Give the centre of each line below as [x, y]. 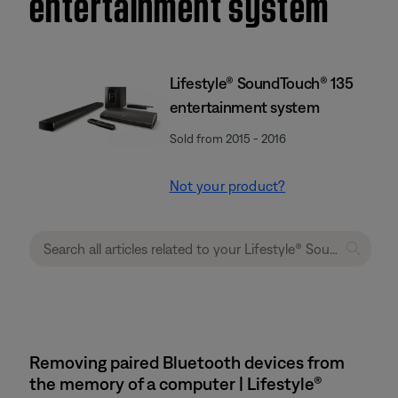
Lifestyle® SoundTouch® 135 [261, 83]
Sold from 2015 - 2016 [227, 139]
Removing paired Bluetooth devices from [187, 362]
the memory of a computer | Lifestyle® [176, 383]
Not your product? [227, 186]
